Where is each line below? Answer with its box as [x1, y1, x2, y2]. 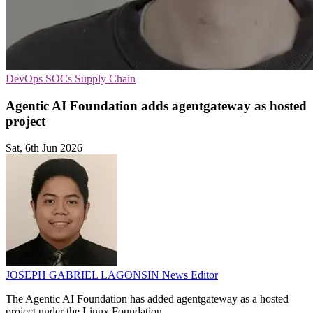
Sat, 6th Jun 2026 [6, 142, 82, 154]
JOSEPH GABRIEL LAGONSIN [6, 269, 162, 282]
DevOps [6, 73, 45, 85]
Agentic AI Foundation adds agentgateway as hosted [6, 98, 307, 113]
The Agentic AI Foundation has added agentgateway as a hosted [6, 293, 289, 305]
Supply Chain [75, 73, 136, 85]
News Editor [162, 269, 218, 282]
